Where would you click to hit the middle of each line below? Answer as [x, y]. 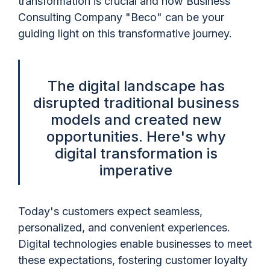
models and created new [136, 120]
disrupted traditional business [136, 103]
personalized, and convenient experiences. [124, 228]
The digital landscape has [136, 86]
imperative [136, 170]
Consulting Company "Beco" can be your [121, 17]
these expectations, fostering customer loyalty [133, 260]
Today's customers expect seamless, [110, 211]
